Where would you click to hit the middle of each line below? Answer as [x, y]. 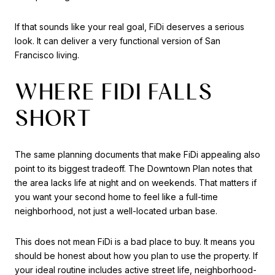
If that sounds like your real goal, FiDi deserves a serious [130, 27]
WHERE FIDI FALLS [114, 91]
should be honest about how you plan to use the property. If [136, 255]
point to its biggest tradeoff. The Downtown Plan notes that [134, 169]
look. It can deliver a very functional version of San [118, 41]
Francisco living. [47, 55]
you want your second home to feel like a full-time [116, 197]
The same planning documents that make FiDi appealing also [137, 155]
